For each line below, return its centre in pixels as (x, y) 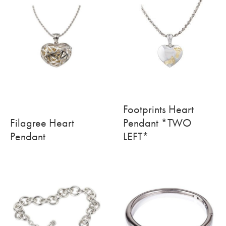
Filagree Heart (42, 123)
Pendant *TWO (157, 123)
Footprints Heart (158, 109)
